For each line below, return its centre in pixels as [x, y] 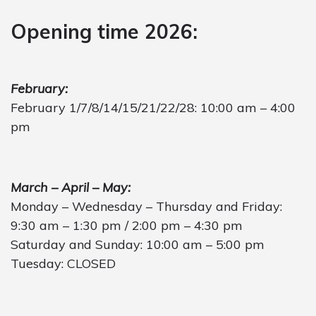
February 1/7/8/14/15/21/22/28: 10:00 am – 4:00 [153, 107]
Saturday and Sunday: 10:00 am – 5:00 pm [138, 244]
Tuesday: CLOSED [63, 263]
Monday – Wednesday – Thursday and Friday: [146, 206]
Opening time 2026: [104, 31]
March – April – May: [71, 187]
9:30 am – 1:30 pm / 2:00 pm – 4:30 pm [127, 225]
